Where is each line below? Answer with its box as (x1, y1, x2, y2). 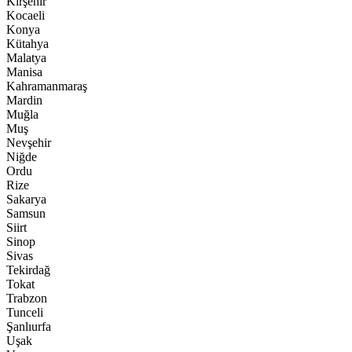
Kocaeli (6, 9, 45, 22)
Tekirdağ (6, 263, 50, 277)
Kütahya (6, 37, 49, 50)
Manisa (6, 65, 42, 79)
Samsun (6, 207, 46, 220)
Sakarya (6, 192, 46, 206)
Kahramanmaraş (6, 79, 87, 93)
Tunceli (6, 306, 43, 319)
